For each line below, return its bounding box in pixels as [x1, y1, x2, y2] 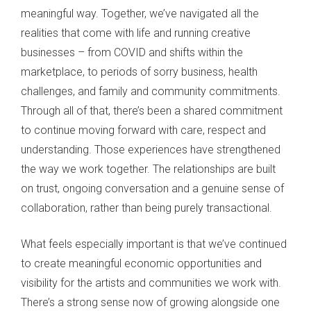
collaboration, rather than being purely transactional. [21, 201, 272, 215]
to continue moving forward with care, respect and [21, 124, 266, 137]
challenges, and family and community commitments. [21, 85, 280, 99]
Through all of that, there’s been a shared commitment [21, 104, 283, 118]
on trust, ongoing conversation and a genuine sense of [21, 182, 284, 196]
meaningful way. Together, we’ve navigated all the [21, 7, 259, 21]
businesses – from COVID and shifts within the [21, 46, 243, 60]
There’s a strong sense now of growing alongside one [21, 296, 280, 310]
